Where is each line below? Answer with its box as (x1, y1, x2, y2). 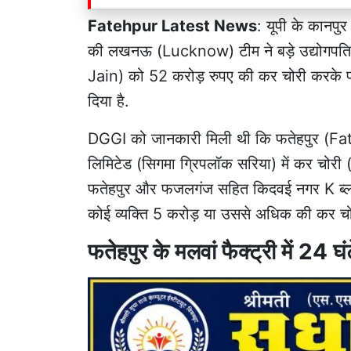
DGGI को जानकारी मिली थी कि (88, 128, 276, 148)
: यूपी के (257, 16, 308, 35)
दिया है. (88, 91, 129, 110)
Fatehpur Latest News (88, 16, 257, 35)
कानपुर (308, 16, 347, 35)
